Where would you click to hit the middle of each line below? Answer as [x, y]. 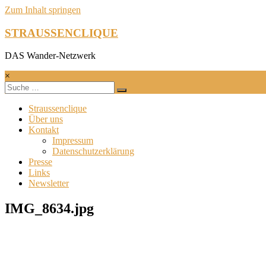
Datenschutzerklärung [93, 151]
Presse [40, 162]
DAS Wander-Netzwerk [50, 56]
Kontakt [44, 130]
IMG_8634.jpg [49, 209]
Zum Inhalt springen [43, 10]
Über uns [46, 119]
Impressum [73, 141]
